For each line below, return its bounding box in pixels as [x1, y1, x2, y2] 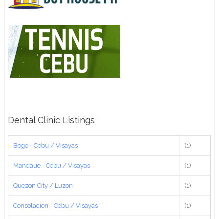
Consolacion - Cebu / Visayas [13, 201, 98, 209]
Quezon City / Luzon [13, 181, 73, 189]
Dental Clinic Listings [8, 114, 95, 125]
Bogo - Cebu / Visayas [13, 141, 78, 149]
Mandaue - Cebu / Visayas [13, 161, 90, 169]
